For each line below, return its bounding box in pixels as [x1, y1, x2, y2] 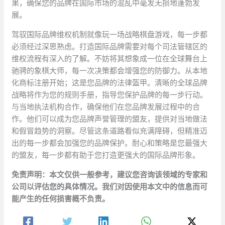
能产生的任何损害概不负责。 [12, 194, 110, 203]
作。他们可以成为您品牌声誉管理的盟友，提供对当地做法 [12, 115, 208, 124]
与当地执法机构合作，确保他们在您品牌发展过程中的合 [12, 102, 200, 111]
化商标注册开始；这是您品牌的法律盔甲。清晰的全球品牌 [12, 78, 208, 87]
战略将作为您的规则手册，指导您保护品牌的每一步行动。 [12, 90, 208, 99]
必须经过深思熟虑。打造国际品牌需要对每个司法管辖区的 [12, 42, 208, 51]
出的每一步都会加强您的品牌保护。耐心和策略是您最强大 [12, 139, 208, 148]
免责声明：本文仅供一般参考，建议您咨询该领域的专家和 [12, 170, 208, 179]
